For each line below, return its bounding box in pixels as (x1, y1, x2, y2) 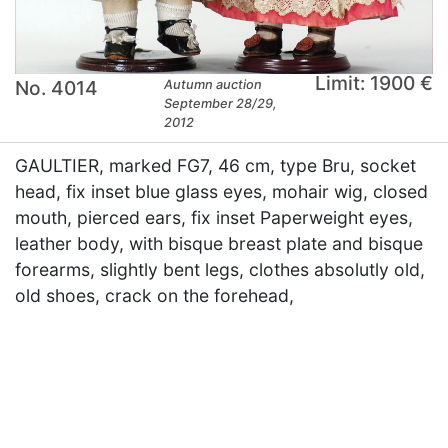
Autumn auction (164, 77, 263, 93)
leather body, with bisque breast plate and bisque (15, 233, 423, 255)
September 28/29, (164, 96, 278, 112)
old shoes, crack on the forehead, (15, 285, 294, 307)
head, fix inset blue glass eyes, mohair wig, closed (15, 181, 428, 203)
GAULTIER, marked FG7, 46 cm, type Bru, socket (15, 155, 416, 177)
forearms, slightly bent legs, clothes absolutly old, (15, 259, 425, 281)
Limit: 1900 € (314, 71, 433, 96)
